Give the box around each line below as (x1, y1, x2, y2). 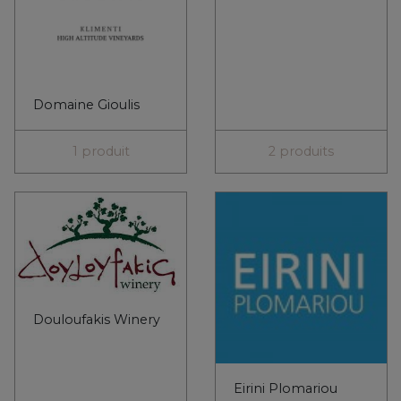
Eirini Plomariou (234, 380, 337, 397)
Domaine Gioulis (33, 97, 140, 114)
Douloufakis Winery (33, 311, 160, 328)
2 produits (269, 143, 334, 160)
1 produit (72, 143, 130, 160)
